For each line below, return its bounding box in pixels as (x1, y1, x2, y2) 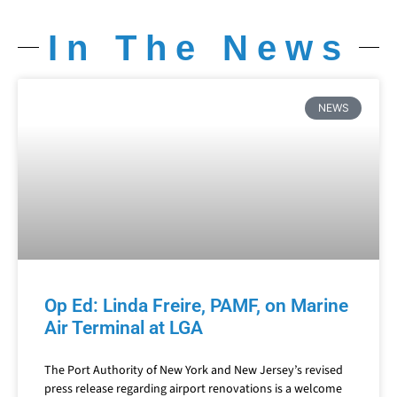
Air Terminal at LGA (44, 322, 203, 344)
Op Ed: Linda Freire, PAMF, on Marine (44, 300, 348, 322)
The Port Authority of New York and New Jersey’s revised (44, 366, 343, 385)
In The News (47, 33, 350, 73)
